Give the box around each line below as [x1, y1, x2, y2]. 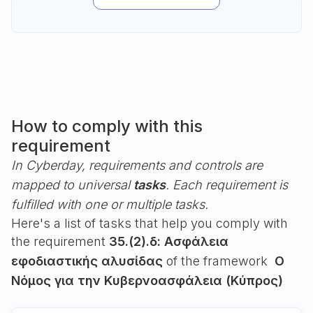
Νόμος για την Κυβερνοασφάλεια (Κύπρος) [11, 273, 283, 288]
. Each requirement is [166, 177, 288, 192]
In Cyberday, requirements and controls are [11, 158, 263, 173]
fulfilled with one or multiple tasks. [11, 197, 208, 212]
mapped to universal [11, 177, 133, 192]
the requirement [11, 234, 109, 249]
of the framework [163, 254, 275, 268]
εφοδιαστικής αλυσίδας [11, 254, 163, 268]
